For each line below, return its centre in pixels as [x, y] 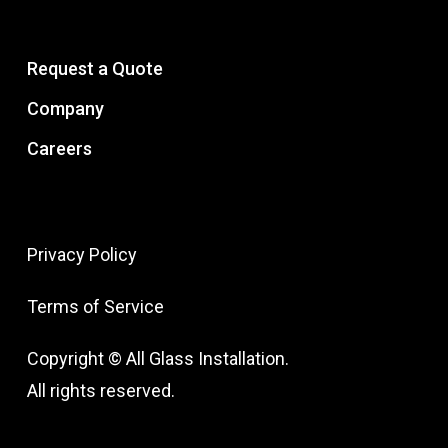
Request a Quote [94, 68]
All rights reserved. [100, 390]
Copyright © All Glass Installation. [157, 358]
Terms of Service [95, 306]
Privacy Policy [81, 254]
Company [65, 108]
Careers [59, 148]
